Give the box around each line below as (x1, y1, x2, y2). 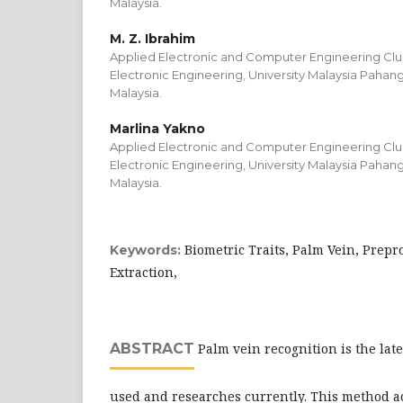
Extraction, (110, 264, 177, 281)
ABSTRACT (110, 340, 194, 357)
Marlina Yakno (110, 121, 205, 137)
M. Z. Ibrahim (110, 31, 195, 47)
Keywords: (110, 242, 184, 258)
